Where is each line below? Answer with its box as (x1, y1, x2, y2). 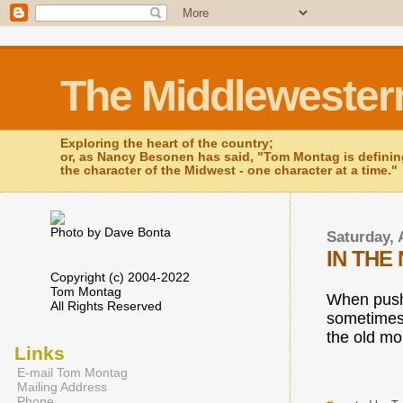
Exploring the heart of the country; (60, 137, 274, 150)
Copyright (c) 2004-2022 (50, 270, 190, 284)
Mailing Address (17, 380, 107, 394)
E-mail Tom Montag (17, 365, 128, 380)
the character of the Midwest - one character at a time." (60, 164, 399, 177)
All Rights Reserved (50, 299, 162, 313)
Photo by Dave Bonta (50, 225, 171, 239)
